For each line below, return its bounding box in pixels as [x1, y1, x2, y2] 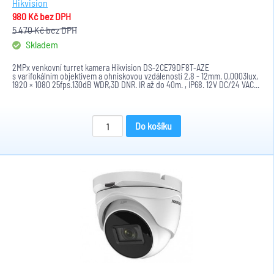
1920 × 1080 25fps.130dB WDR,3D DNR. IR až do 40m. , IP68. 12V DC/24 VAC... [12, 80, 259, 90]
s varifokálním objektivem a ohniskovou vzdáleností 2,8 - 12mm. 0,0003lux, [12, 71, 258, 81]
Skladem [24, 39, 58, 50]
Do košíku [135, 120, 172, 131]
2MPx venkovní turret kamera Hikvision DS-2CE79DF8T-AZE [12, 62, 209, 73]
